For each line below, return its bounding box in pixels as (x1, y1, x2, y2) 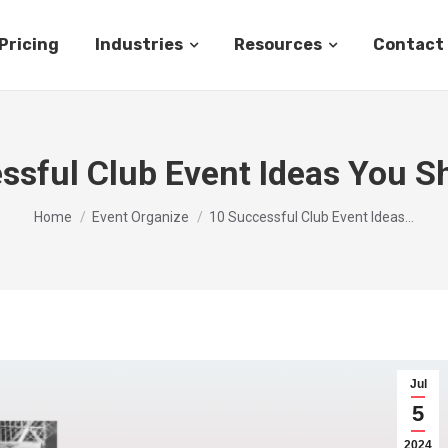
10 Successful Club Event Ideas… (209, 209, 414, 225)
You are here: (34, 198, 132, 217)
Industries (95, 35, 183, 54)
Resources (234, 35, 322, 54)
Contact (373, 35, 444, 54)
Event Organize (92, 209, 189, 225)
